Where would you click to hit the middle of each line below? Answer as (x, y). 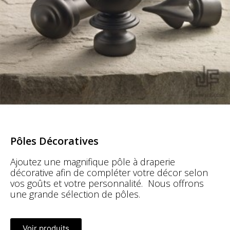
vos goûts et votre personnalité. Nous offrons (107, 183)
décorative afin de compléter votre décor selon (109, 172)
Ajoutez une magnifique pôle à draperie (93, 161)
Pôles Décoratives (54, 141)
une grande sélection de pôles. (76, 194)
